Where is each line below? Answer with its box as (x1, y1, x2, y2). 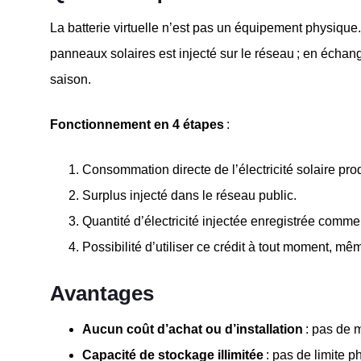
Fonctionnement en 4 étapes (50, 117, 224, 131)
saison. (50, 72, 91, 86)
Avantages (50, 280, 154, 305)
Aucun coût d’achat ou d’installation (82, 322, 303, 336)
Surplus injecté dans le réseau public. (82, 188, 297, 202)
